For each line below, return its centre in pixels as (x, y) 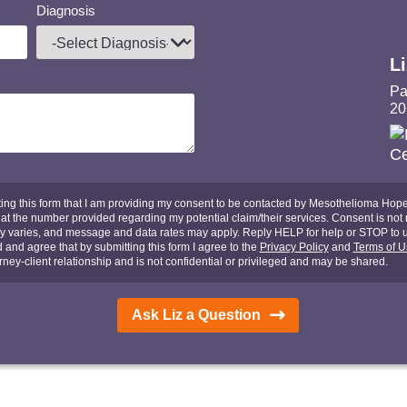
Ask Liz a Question (196, 315)
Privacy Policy (294, 247)
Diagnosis (66, 10)
